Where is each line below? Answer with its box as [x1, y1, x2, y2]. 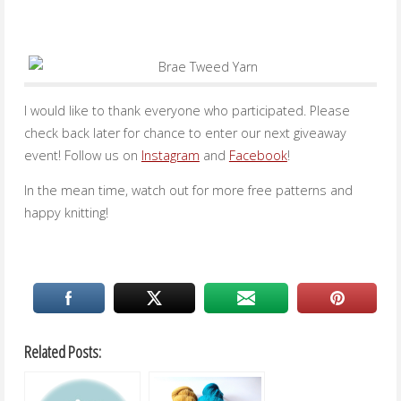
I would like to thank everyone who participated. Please [23, 102, 350, 120]
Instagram [141, 147, 200, 165]
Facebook [228, 147, 287, 165]
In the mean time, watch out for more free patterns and [23, 182, 353, 200]
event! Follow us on [23, 147, 141, 165]
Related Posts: [23, 340, 101, 363]
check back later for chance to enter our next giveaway [23, 124, 346, 142]
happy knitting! [23, 204, 108, 222]
